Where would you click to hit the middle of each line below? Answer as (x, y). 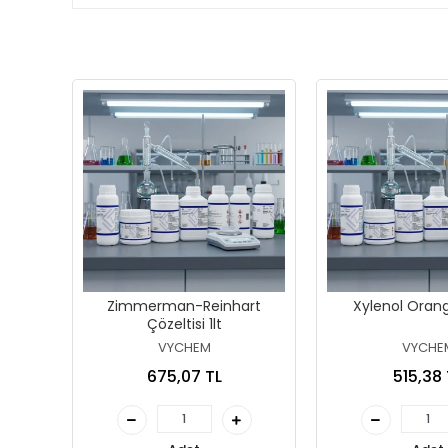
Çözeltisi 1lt (184, 324)
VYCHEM (184, 347)
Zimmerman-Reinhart (184, 306)
